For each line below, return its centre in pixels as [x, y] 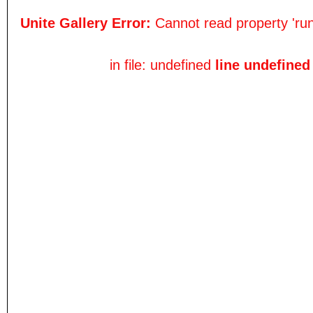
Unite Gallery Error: [88, 23]
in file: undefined [162, 65]
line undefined [262, 65]
